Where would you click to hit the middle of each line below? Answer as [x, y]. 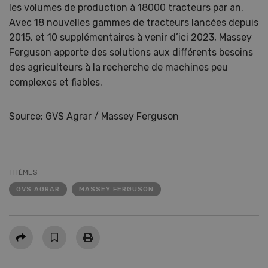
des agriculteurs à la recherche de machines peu [118, 67]
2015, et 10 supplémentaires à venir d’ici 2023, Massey [130, 37]
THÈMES [23, 172]
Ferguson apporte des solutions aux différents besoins [131, 52]
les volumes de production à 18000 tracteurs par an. [126, 7]
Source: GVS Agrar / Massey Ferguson [94, 116]
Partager [28, 232]
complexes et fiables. [62, 82]
